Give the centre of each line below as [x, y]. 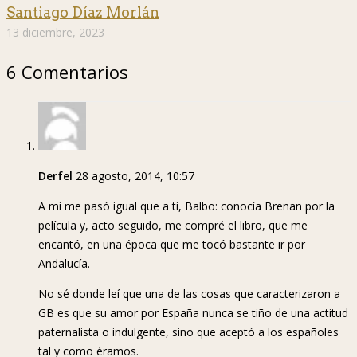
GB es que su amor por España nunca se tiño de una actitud [193, 313]
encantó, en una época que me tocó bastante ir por [172, 245]
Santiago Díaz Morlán [83, 13]
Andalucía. [64, 264]
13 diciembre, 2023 [55, 33]
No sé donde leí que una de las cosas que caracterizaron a [189, 294]
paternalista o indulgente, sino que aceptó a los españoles [188, 332]
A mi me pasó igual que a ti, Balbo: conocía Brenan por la [186, 206]
